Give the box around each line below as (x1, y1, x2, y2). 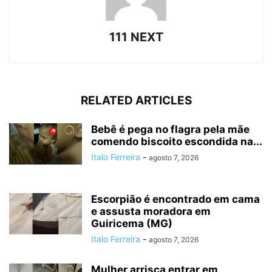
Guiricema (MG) (91, 217, 172, 230)
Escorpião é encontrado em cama (91, 193, 260, 206)
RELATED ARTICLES (80, 93, 192, 108)
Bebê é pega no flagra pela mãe (91, 123, 250, 136)
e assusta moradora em (91, 205, 211, 218)
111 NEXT (109, 30, 163, 45)
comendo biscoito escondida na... (91, 135, 262, 148)
